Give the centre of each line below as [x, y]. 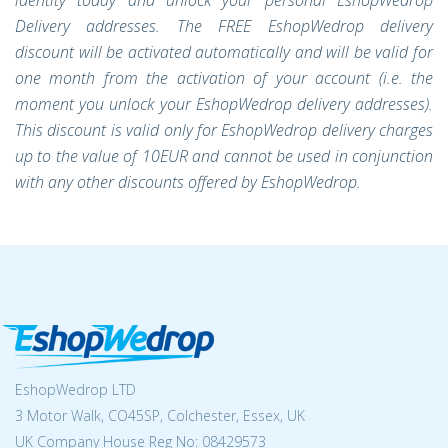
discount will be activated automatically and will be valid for [224, 52]
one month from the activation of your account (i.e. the [224, 78]
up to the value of [78, 156]
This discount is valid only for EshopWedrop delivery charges [224, 130]
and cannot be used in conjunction [313, 156]
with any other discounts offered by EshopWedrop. [188, 182]
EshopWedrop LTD [75, 389]
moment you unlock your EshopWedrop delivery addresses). [224, 104]
